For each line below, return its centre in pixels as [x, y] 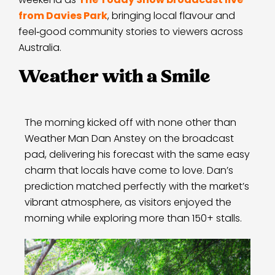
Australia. [40, 47]
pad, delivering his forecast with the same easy [137, 154]
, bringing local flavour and [171, 15]
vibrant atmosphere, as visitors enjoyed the [128, 202]
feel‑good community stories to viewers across [131, 31]
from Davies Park [63, 15]
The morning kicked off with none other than [130, 122]
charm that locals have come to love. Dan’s [129, 170]
